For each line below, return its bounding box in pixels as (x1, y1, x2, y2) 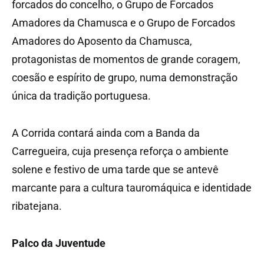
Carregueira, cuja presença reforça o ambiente (12, 144, 229, 157)
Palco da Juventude (12, 236, 105, 249)
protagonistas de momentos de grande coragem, (12, 52, 240, 65)
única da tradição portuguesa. (12, 89, 151, 102)
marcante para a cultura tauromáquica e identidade (12, 181, 252, 194)
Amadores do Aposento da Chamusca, (12, 34, 192, 47)
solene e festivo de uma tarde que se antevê (12, 163, 219, 176)
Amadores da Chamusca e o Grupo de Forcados (12, 16, 235, 29)
